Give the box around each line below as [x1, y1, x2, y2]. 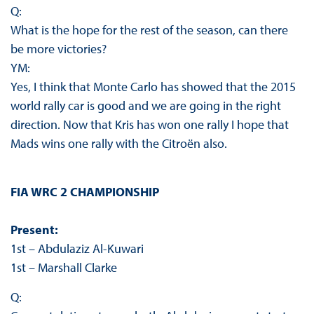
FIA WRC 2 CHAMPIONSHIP [10, 184, 159, 200]
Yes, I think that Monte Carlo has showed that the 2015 [10, 78, 296, 95]
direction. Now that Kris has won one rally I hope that [10, 116, 289, 133]
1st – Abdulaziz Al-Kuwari [10, 240, 144, 257]
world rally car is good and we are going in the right [10, 97, 281, 114]
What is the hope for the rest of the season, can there [10, 22, 288, 39]
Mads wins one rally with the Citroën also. [10, 135, 227, 152]
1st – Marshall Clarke [10, 259, 117, 276]
